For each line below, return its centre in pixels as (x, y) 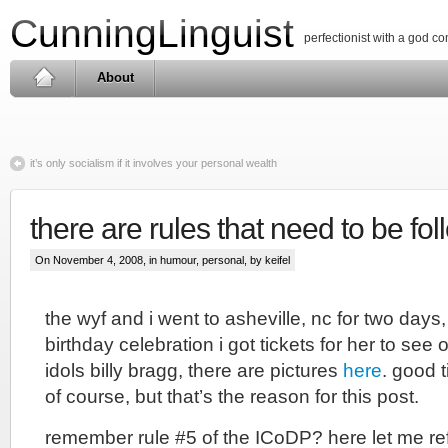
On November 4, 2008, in (97, 260)
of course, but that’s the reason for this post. (232, 396)
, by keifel (267, 260)
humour (178, 260)
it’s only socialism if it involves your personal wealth (153, 163)
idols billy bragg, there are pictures (194, 370)
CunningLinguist (152, 33)
